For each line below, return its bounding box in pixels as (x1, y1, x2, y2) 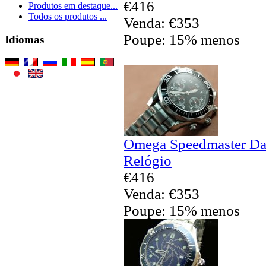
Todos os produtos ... (28, 11, 107, 22)
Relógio (123, 152, 172, 169)
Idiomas (5, 33, 44, 46)
